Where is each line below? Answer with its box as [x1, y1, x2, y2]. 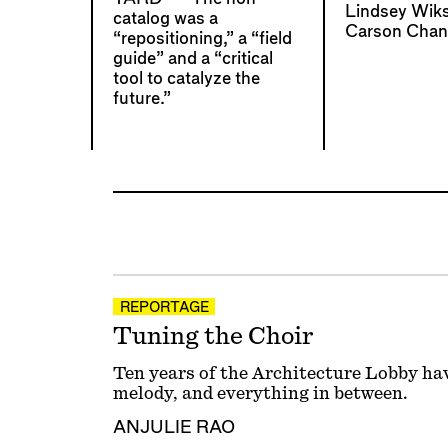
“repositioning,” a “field [112, 30, 292, 48]
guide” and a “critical [112, 50, 273, 68]
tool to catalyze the [112, 70, 260, 88]
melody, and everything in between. [112, 384, 408, 402]
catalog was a [112, 10, 218, 28]
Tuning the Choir [112, 324, 314, 349]
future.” [112, 90, 171, 108]
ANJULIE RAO [112, 418, 235, 436]
